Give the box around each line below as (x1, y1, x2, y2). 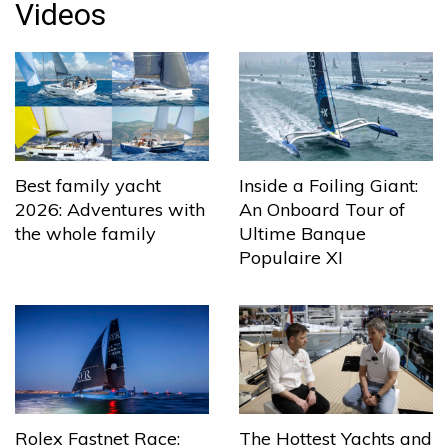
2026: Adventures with (15, 197, 205, 221)
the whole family (15, 221, 156, 245)
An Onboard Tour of (239, 197, 405, 221)
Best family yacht (15, 173, 161, 197)
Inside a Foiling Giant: (239, 173, 418, 197)
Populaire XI (239, 245, 343, 269)
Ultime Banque (239, 221, 366, 245)
